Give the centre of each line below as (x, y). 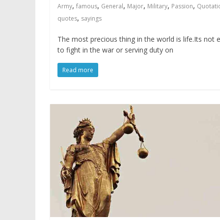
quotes (67, 19)
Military (157, 6)
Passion (182, 6)
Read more (78, 70)
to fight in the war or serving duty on (115, 50)
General (112, 6)
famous (87, 6)
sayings (91, 19)
